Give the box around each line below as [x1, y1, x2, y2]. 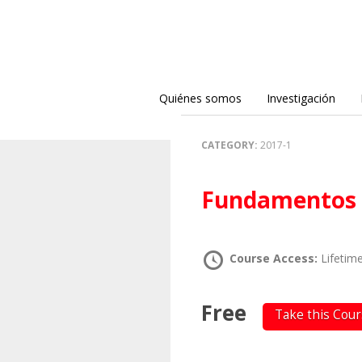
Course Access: [229, 250, 322, 266]
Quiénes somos [158, 90, 242, 106]
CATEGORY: [201, 137, 261, 152]
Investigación [266, 90, 335, 106]
